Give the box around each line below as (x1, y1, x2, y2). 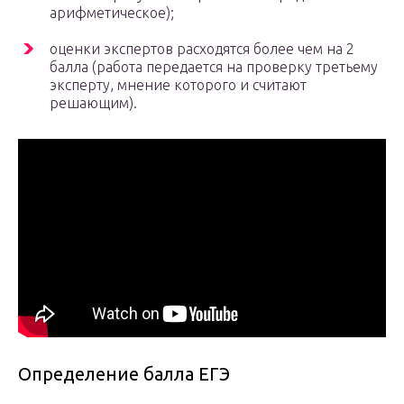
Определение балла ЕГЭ (18, 363, 230, 385)
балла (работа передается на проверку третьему (50, 59, 378, 76)
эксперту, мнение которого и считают (50, 77, 307, 94)
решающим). (50, 95, 137, 112)
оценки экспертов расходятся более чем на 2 (50, 41, 354, 58)
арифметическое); (50, 5, 174, 22)
